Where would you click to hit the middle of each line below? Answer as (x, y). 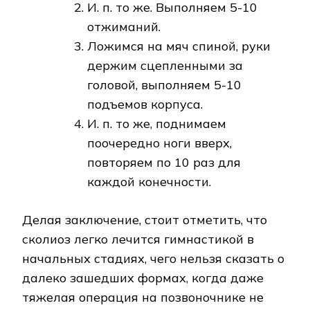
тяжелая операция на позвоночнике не (143, 298)
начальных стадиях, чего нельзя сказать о (153, 259)
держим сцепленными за (165, 66)
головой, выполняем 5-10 (164, 85)
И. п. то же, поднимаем (157, 124)
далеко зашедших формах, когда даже (143, 278)
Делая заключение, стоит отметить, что (145, 220)
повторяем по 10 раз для (164, 163)
